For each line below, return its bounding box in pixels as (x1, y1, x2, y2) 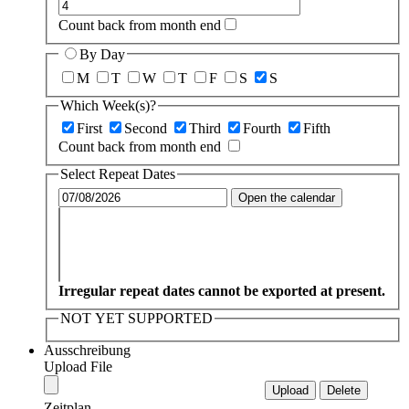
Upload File (44, 359, 112, 375)
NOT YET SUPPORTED (60, 309, 213, 326)
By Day (79, 47, 125, 63)
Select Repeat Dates (60, 166, 175, 183)
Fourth (243, 121, 281, 137)
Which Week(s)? (60, 97, 156, 113)
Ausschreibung (44, 342, 131, 359)
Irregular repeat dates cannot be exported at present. (58, 282, 385, 299)
